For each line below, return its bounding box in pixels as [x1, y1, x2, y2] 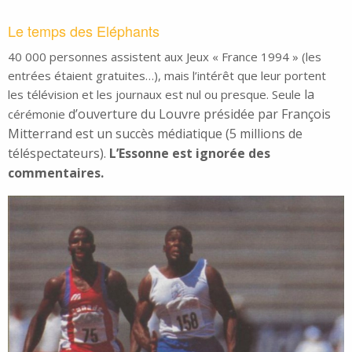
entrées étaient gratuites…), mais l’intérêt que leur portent [8, 67, 326, 83]
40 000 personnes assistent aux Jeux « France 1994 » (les [8, 48, 321, 64]
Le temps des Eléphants [8, 20, 159, 41]
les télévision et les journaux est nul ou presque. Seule [8, 86, 304, 102]
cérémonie [8, 105, 65, 122]
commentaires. [8, 163, 104, 181]
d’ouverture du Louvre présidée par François [65, 104, 331, 123]
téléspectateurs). [8, 144, 109, 162]
